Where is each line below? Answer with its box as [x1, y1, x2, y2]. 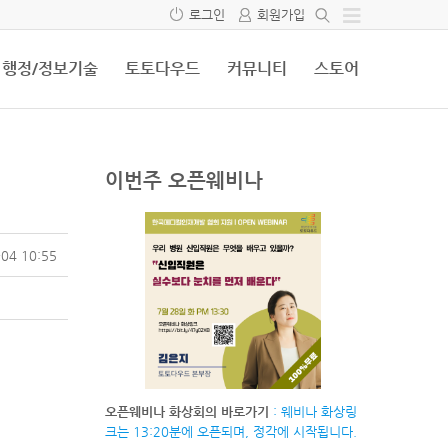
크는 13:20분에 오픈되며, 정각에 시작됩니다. [104, 423, 357, 439]
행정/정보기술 [2, 59, 98, 78]
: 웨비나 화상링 [268, 403, 357, 419]
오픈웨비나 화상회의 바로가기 [104, 403, 269, 419]
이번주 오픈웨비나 [104, 169, 263, 192]
